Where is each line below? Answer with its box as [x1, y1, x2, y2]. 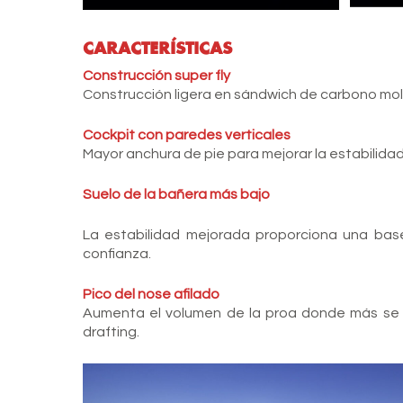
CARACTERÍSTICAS [83, 36, 232, 58]
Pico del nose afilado [83, 286, 219, 301]
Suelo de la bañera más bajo [83, 186, 270, 201]
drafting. [83, 324, 139, 339]
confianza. [83, 246, 151, 261]
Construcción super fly [83, 67, 230, 83]
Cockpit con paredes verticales [83, 127, 291, 142]
